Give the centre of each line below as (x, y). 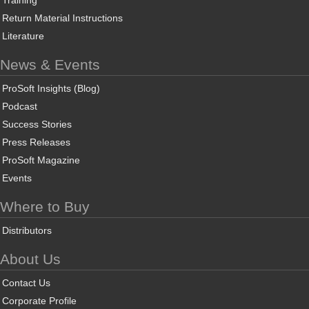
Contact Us (26, 283)
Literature (23, 36)
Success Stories (37, 124)
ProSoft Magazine (41, 160)
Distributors (27, 230)
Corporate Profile (39, 301)
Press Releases (36, 142)
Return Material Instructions (62, 18)
